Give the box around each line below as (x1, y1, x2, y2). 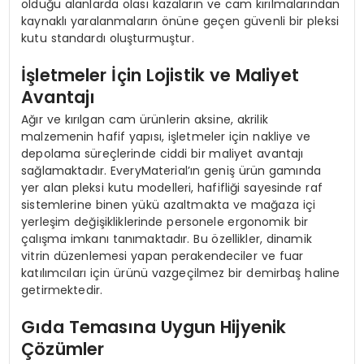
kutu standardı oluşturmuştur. (21, 29, 194, 46)
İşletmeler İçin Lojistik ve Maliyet (21, 63, 299, 87)
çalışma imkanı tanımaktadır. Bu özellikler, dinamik (21, 230, 312, 247)
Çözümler (21, 336, 105, 361)
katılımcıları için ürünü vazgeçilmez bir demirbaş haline (21, 264, 340, 281)
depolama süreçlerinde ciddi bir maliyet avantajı (21, 145, 304, 162)
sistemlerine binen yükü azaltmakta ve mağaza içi (21, 196, 316, 213)
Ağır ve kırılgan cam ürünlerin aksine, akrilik (21, 110, 268, 128)
